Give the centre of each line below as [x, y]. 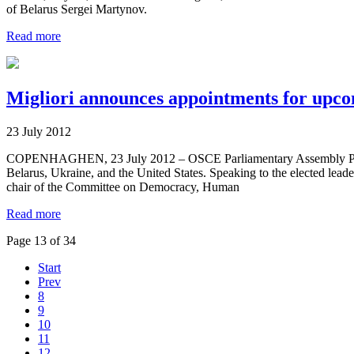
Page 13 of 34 [41, 240]
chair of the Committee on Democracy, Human [123, 186]
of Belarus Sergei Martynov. [77, 9]
